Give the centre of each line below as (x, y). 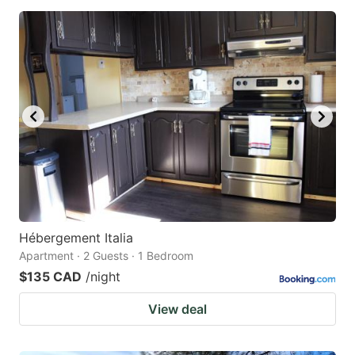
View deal (177, 309)
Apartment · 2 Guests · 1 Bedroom (106, 256)
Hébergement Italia (76, 238)
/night (103, 277)
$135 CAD (50, 277)
